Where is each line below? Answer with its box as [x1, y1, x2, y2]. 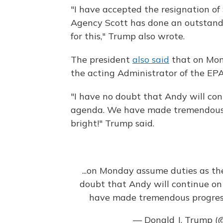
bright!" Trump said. [71, 117, 154, 129]
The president [71, 54, 132, 66]
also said [132, 54, 169, 66]
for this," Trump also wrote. [71, 30, 185, 42]
